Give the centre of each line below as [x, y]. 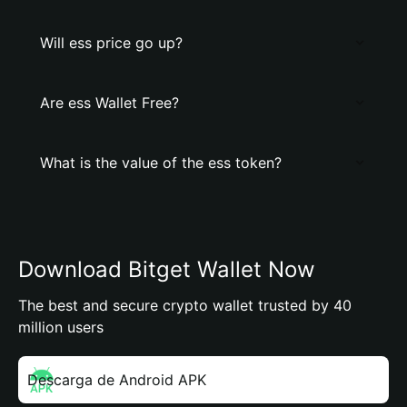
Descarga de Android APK [117, 380]
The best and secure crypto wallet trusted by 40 [185, 305]
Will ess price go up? [111, 43]
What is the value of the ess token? [161, 163]
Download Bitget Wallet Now [167, 269]
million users [61, 327]
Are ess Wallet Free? [109, 103]
